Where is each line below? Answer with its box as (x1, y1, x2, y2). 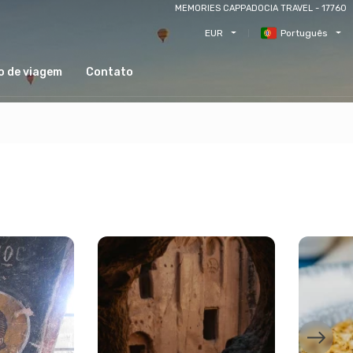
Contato (86, 65, 133, 79)
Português (280, 27, 328, 39)
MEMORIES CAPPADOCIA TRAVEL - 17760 (175, 3, 347, 13)
